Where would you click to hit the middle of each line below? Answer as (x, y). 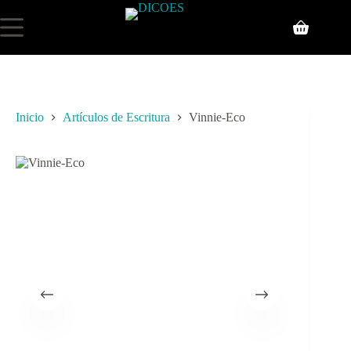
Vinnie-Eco (217, 118)
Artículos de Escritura (116, 118)
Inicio (30, 118)
